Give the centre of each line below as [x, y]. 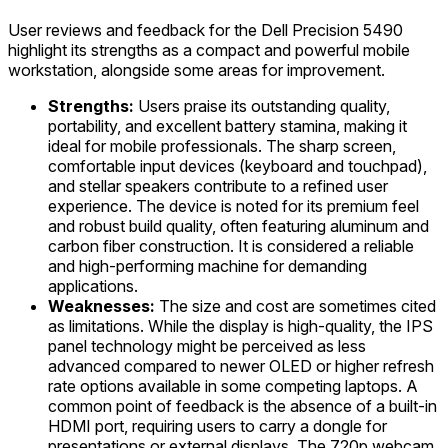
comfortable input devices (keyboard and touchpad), [237, 166]
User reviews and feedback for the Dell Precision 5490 [205, 30]
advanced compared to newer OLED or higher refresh [241, 366]
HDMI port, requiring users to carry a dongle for [217, 426]
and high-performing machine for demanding [207, 266]
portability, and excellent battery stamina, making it [227, 126]
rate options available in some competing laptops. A [233, 386]
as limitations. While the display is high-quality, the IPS [240, 326]
